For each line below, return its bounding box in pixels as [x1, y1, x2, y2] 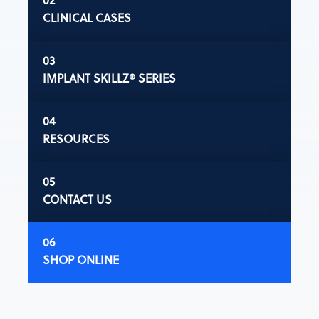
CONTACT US [42, 190, 112, 207]
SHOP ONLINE [42, 251, 119, 268]
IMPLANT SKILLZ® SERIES [42, 69, 176, 86]
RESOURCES [42, 130, 110, 147]
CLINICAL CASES [42, 9, 131, 26]
